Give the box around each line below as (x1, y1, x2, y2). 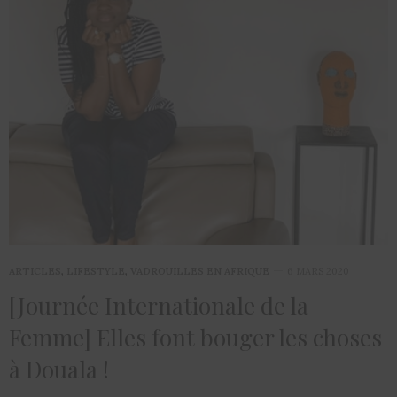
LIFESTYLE (66, 265, 125, 277)
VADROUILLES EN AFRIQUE (130, 265, 269, 277)
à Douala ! (9, 354, 109, 385)
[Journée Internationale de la (9, 290, 308, 321)
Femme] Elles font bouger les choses (9, 322, 382, 353)
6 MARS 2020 (287, 265, 349, 277)
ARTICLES (9, 265, 61, 277)
